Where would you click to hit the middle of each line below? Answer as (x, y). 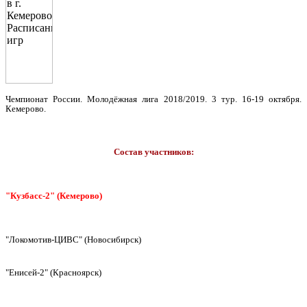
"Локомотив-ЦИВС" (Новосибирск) (73, 240)
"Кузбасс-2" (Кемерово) (54, 196)
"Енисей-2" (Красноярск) (53, 272)
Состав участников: (153, 152)
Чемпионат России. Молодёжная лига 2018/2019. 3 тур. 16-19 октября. (153, 99)
